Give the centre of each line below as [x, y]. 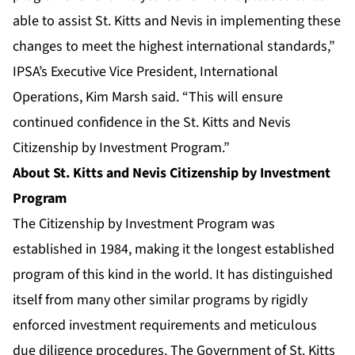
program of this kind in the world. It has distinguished [173, 274]
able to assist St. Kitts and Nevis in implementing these [177, 21]
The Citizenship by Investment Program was [144, 223]
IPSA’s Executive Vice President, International [145, 71]
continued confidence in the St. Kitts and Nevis [152, 122]
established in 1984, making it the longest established [174, 249]
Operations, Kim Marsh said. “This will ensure [148, 97]
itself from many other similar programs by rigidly [160, 300]
